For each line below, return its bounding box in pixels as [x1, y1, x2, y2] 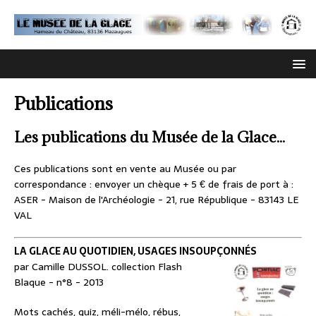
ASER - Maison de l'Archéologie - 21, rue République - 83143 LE [14, 192, 298, 208]
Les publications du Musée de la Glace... [14, 128, 285, 147]
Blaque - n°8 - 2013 [14, 274, 104, 291]
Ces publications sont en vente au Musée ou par [14, 161, 236, 177]
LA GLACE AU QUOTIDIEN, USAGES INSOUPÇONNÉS [14, 243, 257, 260]
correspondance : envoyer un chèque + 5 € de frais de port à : [14, 176, 293, 193]
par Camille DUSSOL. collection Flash [14, 259, 182, 275]
